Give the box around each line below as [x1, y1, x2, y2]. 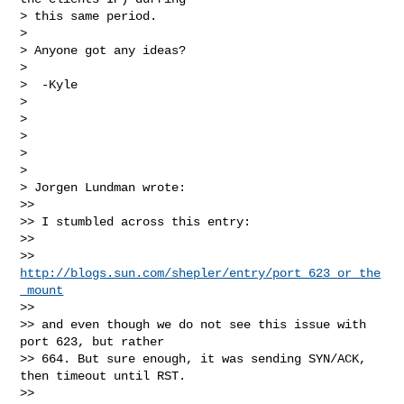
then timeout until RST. [20, 368, 187, 383]
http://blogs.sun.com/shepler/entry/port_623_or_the [20, 265, 381, 280]
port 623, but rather [20, 334, 172, 349]
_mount [20, 282, 64, 298]
